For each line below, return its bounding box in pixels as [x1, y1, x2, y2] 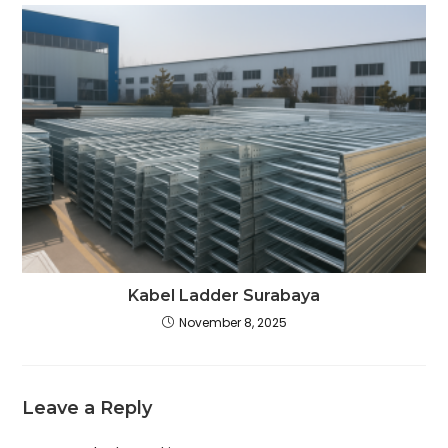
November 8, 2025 [178, 314, 287, 332]
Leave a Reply [22, 397, 153, 420]
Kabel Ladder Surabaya [128, 286, 320, 306]
